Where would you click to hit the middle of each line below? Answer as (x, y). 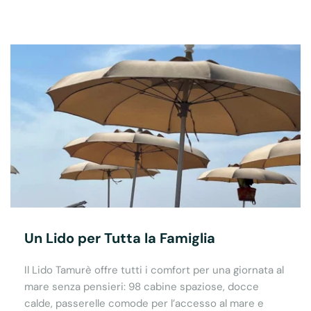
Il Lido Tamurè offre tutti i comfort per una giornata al (154, 270)
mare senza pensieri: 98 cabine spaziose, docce (142, 287)
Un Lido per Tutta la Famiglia (120, 238)
